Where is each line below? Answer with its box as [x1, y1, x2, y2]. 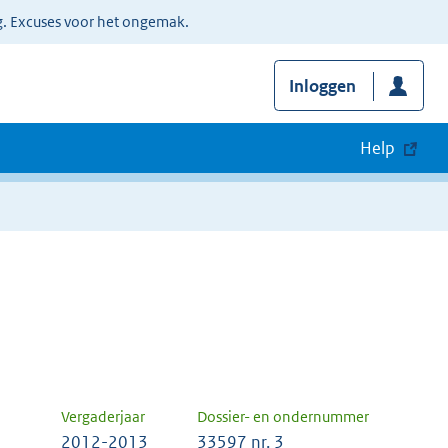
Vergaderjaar [61, 407, 145, 427]
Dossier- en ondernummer [197, 407, 369, 427]
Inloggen [288, 75, 356, 98]
